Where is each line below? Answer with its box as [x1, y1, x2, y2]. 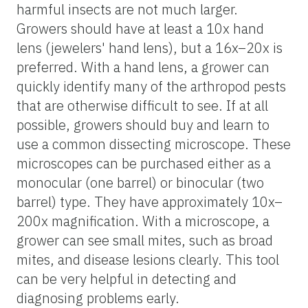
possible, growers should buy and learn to [16, 115, 269, 134]
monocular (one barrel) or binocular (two [16, 173, 264, 192]
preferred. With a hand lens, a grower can [16, 57, 269, 76]
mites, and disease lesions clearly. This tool [16, 250, 279, 269]
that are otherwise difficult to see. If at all [16, 96, 268, 115]
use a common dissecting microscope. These [16, 134, 291, 153]
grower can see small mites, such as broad [16, 230, 273, 250]
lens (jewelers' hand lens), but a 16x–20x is [16, 38, 283, 57]
